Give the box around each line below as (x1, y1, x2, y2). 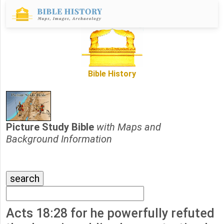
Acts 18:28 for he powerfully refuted (6, 206, 214, 221)
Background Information (6, 133, 112, 145)
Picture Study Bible (6, 121, 96, 133)
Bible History (88, 69, 136, 79)
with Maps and (96, 121, 161, 133)
